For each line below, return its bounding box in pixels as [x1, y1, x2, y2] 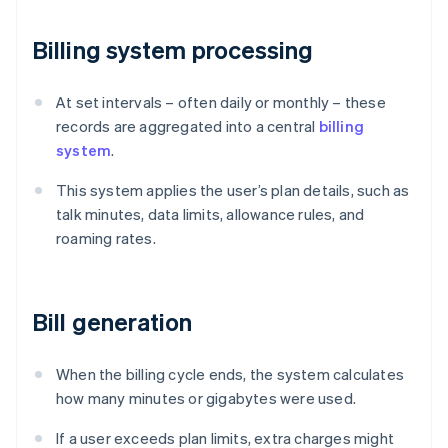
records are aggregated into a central [56, 116, 319, 137]
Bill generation [32, 306, 193, 338]
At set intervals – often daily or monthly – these [56, 92, 386, 113]
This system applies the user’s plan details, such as [56, 180, 410, 201]
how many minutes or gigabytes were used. [56, 388, 356, 409]
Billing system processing [32, 34, 314, 66]
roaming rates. [56, 228, 156, 249]
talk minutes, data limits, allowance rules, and [56, 204, 365, 225]
